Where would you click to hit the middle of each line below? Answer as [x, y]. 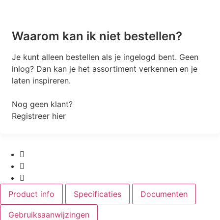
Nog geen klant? [42, 104]
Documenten [164, 194]
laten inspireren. [41, 80]
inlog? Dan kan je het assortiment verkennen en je [105, 69]
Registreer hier [39, 116]
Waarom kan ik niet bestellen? [97, 36]
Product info [31, 194]
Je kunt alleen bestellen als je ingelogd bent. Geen [105, 57]
